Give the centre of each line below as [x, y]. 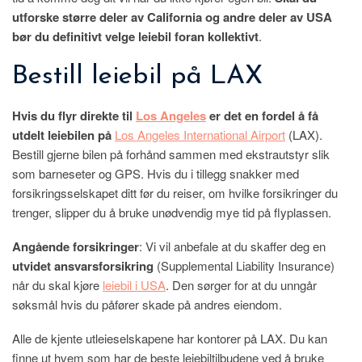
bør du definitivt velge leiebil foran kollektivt [135, 37]
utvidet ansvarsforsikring [83, 265]
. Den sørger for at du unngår [241, 284]
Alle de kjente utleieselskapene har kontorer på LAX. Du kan [170, 338]
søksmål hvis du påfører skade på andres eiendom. [147, 304]
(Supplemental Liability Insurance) [244, 265]
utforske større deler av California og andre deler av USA [172, 17]
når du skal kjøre [57, 284]
